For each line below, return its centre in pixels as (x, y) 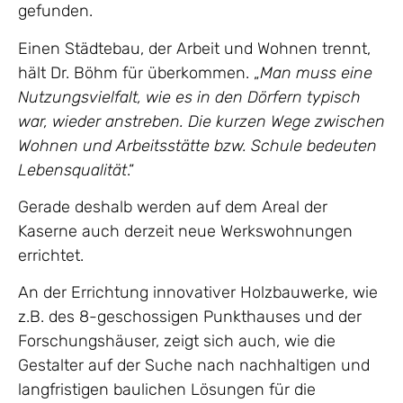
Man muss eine (316, 72)
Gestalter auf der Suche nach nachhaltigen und (194, 366)
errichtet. (51, 255)
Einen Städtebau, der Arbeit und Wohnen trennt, (194, 48)
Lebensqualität (72, 170)
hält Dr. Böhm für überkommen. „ (139, 72)
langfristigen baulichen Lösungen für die (167, 390)
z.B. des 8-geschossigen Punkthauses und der (190, 317)
